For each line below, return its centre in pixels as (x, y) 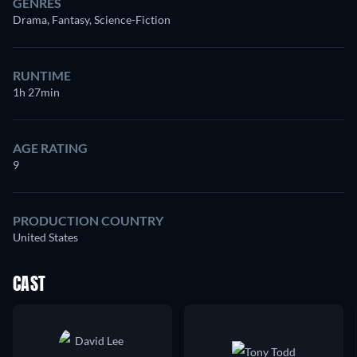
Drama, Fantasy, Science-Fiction (92, 20)
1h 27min (36, 92)
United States (45, 237)
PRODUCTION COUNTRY (88, 220)
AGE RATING (50, 148)
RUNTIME (42, 75)
